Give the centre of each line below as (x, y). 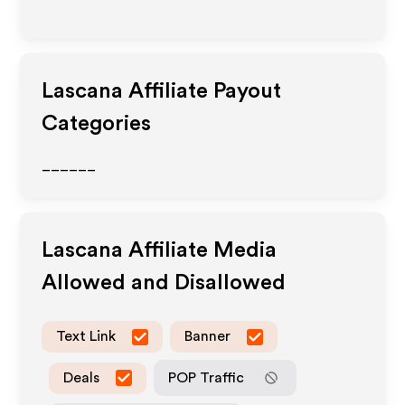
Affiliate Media (200, 250)
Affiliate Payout (202, 91)
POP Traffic (207, 377)
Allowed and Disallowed (164, 283)
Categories (97, 124)
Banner (208, 336)
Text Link (86, 336)
